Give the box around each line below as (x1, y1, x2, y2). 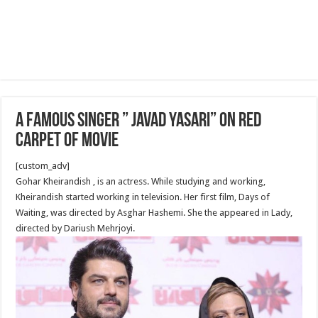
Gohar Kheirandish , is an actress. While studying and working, (16, 176, 266, 187)
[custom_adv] (16, 160, 70, 171)
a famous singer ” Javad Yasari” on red (16, 111, 262, 131)
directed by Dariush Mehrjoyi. (16, 223, 136, 234)
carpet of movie (16, 131, 119, 151)
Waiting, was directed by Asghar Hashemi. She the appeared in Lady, (16, 207, 293, 218)
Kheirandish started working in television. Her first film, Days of (16, 192, 270, 202)
